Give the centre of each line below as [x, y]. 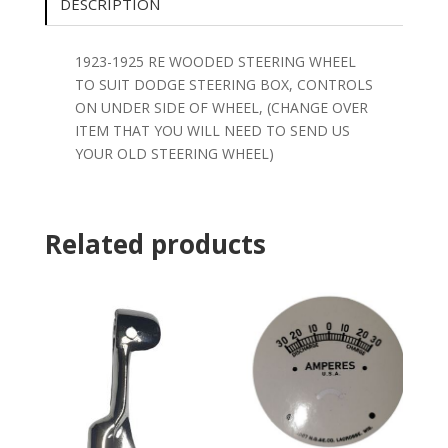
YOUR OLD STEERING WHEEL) [174, 153]
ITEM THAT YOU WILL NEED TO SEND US [212, 130]
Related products [155, 243]
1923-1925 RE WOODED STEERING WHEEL [215, 61]
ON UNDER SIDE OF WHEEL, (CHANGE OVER [221, 107]
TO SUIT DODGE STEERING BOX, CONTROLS [223, 84]
